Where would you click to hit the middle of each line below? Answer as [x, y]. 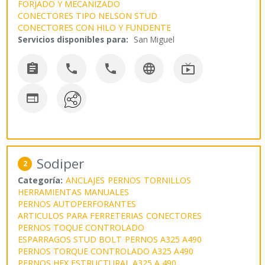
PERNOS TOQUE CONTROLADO [81, 227]
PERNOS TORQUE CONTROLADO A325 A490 [106, 251]
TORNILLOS [168, 180]
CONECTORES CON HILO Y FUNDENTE [95, 28]
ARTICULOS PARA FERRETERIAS [81, 215]
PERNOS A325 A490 [164, 239]
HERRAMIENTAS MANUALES [74, 192]
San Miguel [154, 40]
